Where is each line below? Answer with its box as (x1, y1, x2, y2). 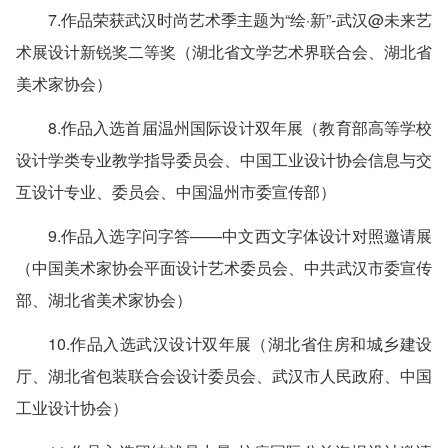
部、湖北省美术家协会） (15, 288, 192, 311)
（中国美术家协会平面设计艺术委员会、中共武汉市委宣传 (15, 256, 433, 279)
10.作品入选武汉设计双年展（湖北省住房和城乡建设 (47, 332, 433, 355)
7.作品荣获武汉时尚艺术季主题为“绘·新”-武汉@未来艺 (47, 8, 433, 31)
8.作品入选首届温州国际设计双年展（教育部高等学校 (47, 116, 433, 139)
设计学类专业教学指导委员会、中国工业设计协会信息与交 (15, 148, 433, 171)
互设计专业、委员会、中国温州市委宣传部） (15, 180, 336, 203)
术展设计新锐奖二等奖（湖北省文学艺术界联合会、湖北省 (15, 40, 433, 63)
